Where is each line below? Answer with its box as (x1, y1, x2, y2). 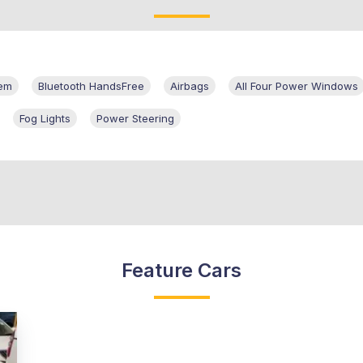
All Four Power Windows (235, 79, 358, 93)
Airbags (170, 79, 209, 93)
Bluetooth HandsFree (38, 79, 144, 93)
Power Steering (96, 112, 174, 126)
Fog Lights (19, 112, 70, 126)
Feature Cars (122, 258, 241, 283)
